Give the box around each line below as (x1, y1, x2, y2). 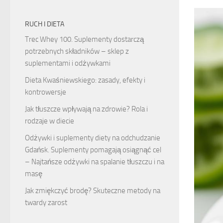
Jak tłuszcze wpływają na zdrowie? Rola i (25, 105, 148, 114)
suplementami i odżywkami (25, 59, 111, 68)
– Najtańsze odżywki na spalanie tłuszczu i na (25, 157, 164, 167)
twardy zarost (25, 198, 67, 208)
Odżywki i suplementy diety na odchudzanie (25, 133, 160, 143)
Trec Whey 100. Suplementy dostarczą (25, 35, 144, 44)
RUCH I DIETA (25, 20, 64, 29)
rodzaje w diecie (25, 116, 74, 126)
